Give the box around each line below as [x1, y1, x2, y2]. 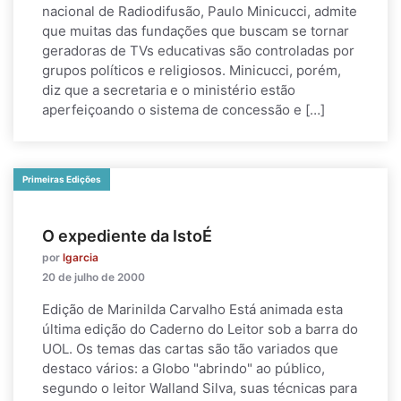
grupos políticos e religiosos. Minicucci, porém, [42, 62, 341, 79]
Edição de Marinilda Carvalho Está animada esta [42, 301, 343, 318]
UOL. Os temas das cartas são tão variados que [42, 340, 338, 357]
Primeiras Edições [22, 174, 101, 184]
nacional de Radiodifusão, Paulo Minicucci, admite [42, 3, 357, 20]
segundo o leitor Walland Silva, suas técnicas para [42, 380, 357, 397]
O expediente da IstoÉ [42, 226, 212, 245]
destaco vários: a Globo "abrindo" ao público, [42, 360, 325, 377]
